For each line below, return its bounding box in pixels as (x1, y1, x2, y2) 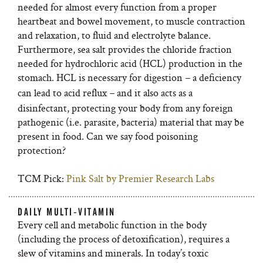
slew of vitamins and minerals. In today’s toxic (18, 246, 208, 259)
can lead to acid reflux (18, 86, 109, 99)
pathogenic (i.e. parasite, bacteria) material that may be (18, 115, 244, 129)
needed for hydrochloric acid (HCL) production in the (18, 56, 242, 70)
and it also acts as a (114, 86, 193, 99)
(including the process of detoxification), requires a (18, 232, 230, 245)
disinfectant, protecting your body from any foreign (18, 101, 233, 114)
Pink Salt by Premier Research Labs (66, 171, 214, 185)
